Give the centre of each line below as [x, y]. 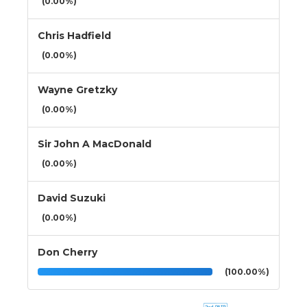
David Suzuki [72, 198]
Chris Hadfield [74, 35]
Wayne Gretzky [77, 89]
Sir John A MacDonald [95, 144]
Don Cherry [67, 252]
